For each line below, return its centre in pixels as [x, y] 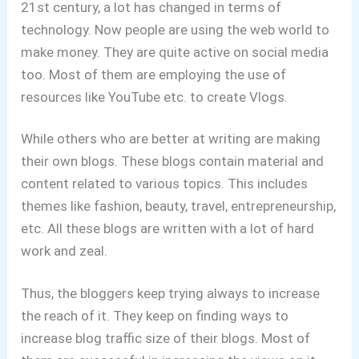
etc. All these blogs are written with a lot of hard [168, 229]
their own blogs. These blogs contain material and [173, 161]
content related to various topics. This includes [165, 184]
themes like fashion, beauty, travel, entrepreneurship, [179, 206]
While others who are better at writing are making [171, 139]
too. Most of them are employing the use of [154, 75]
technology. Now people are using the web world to [175, 30]
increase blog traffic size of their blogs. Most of [166, 338]
